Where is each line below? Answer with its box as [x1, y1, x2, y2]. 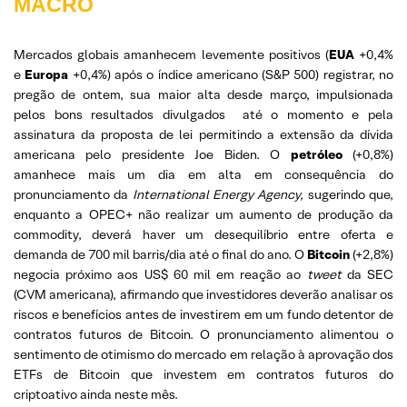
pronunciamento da [14, 186, 133, 203]
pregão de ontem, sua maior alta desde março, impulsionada [14, 86, 393, 103]
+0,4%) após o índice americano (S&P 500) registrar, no [72, 66, 394, 83]
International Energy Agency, [132, 186, 308, 203]
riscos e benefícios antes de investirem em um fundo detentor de [14, 306, 393, 323]
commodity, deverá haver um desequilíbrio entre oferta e [14, 226, 393, 243]
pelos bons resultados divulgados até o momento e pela [14, 106, 393, 123]
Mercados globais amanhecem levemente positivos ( [14, 46, 329, 63]
